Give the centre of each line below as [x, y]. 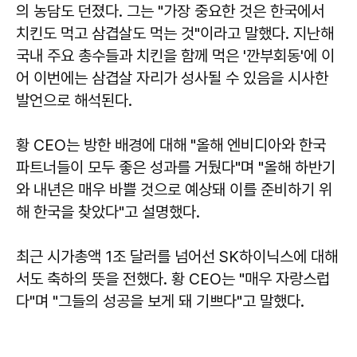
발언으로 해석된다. [74, 100]
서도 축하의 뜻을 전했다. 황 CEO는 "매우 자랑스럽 [173, 279]
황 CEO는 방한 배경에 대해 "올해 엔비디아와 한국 [171, 145]
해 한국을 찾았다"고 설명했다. [108, 212]
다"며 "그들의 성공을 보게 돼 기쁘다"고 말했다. [160, 301]
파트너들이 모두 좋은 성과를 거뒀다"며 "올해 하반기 [176, 167]
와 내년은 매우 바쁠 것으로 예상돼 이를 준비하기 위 [174, 189]
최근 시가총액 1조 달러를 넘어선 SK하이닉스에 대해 [177, 256]
